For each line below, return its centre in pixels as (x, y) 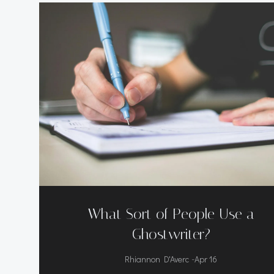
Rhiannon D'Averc (157, 259)
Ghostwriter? (171, 234)
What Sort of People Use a (171, 214)
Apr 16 (206, 259)
